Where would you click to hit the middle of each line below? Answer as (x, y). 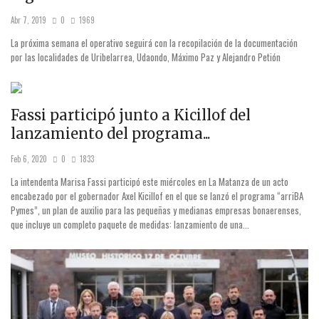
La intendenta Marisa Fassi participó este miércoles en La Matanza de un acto (150, 181)
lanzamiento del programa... (110, 133)
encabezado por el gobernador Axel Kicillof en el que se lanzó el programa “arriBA (157, 195)
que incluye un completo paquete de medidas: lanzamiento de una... (130, 224)
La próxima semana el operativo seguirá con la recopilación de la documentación (154, 42)
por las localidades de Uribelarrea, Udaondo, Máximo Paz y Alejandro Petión (146, 57)
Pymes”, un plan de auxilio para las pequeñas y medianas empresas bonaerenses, (156, 210)
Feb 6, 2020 (29, 158)
